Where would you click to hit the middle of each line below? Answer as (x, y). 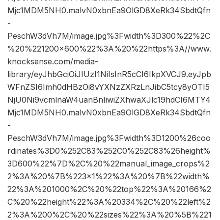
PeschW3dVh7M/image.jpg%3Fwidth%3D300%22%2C (109, 36)
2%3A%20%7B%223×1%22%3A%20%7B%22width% (109, 177)
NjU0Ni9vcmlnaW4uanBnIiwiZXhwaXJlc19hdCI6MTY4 (109, 100)
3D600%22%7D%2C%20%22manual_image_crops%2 (109, 164)
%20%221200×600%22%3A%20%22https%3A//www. (109, 49)
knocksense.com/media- (53, 62)
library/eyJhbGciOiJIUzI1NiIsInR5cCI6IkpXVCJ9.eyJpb (109, 74)
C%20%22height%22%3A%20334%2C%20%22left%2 (109, 202)
